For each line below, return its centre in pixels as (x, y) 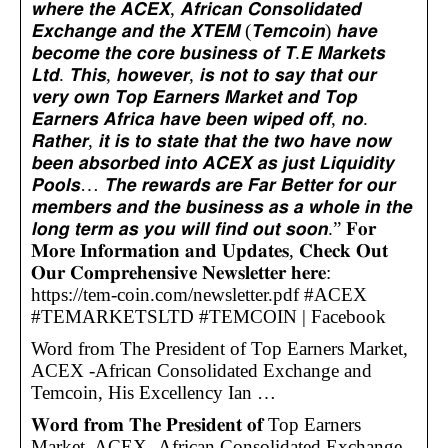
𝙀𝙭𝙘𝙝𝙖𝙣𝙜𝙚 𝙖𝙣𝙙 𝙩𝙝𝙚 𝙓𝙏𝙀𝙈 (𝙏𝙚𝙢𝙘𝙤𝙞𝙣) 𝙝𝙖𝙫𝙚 (204, 30)
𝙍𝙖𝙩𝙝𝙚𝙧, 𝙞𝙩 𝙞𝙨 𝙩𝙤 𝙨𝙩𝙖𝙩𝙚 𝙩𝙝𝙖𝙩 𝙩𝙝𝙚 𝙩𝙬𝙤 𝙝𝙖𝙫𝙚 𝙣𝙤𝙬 (211, 140)
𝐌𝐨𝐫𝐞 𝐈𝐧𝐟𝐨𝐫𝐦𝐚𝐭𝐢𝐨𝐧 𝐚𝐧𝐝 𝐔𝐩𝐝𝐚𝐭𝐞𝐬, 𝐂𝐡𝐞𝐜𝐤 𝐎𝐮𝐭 (209, 250)
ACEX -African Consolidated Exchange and (201, 370)
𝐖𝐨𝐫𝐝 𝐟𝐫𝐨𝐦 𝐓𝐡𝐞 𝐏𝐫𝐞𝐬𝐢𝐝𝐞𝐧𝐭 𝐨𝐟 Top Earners (196, 424)
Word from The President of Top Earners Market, (219, 348)
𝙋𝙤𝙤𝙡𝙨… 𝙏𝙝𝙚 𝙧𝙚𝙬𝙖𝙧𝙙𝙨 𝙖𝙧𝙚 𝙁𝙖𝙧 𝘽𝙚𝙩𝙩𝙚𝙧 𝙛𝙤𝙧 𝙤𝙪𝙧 (213, 184)
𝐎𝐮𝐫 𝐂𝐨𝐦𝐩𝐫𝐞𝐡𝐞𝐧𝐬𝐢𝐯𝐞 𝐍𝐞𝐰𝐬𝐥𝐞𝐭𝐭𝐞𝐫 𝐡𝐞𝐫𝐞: (181, 272)
